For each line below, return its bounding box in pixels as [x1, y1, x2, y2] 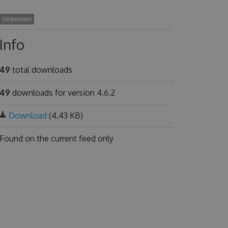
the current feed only [36, 133, 113, 144]
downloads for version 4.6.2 [10, 88, 115, 98]
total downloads [10, 65, 72, 75]
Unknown [2, 15, 32, 23]
